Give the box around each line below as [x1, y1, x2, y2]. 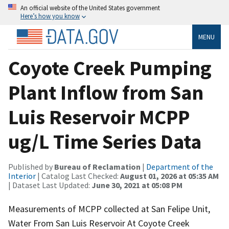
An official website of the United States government [20, 4, 160, 12]
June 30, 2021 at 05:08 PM [91, 179, 182, 190]
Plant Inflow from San [8, 79, 203, 105]
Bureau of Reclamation [54, 161, 141, 172]
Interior [8, 170, 36, 181]
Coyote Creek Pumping [8, 55, 212, 81]
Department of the [146, 161, 213, 172]
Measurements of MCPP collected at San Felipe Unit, [8, 202, 210, 215]
